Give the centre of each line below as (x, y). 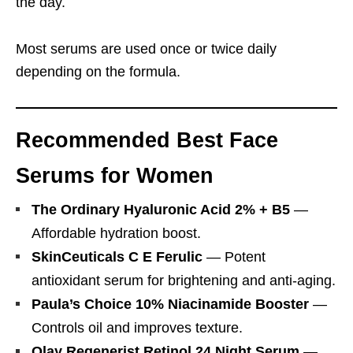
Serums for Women (115, 175)
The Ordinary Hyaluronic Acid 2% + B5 (161, 209)
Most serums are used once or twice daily (146, 48)
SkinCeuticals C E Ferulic (117, 256)
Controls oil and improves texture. (137, 327)
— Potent (234, 256)
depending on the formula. (98, 71)
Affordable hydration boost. (116, 233)
